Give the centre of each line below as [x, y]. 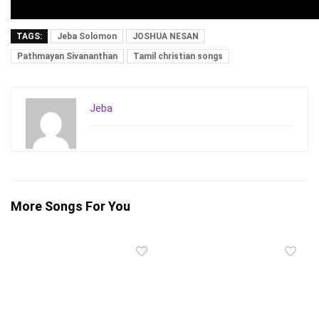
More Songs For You [70, 206]
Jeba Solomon [87, 37]
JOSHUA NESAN [166, 37]
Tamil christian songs [178, 57]
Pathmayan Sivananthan [67, 57]
